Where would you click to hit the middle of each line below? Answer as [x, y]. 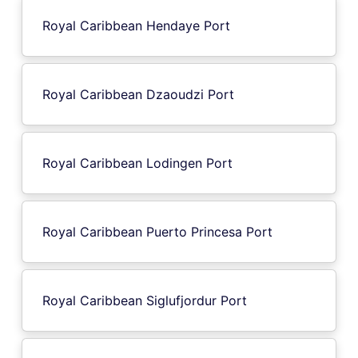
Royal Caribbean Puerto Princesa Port [157, 231]
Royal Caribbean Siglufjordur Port [145, 300]
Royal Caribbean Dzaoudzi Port [138, 94]
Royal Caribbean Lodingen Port [137, 163]
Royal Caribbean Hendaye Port [136, 25]
